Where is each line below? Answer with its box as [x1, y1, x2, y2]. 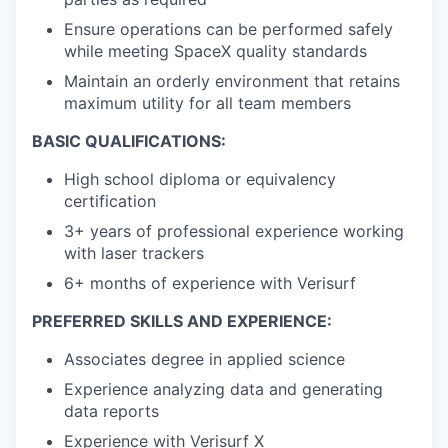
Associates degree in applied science [64, 349, 345, 370]
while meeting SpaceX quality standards [64, 41, 367, 62]
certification [64, 191, 156, 212]
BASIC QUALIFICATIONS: [32, 131, 226, 152]
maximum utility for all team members [64, 93, 351, 114]
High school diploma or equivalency [64, 169, 336, 190]
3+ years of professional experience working [64, 221, 404, 242]
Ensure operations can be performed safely [64, 19, 393, 40]
